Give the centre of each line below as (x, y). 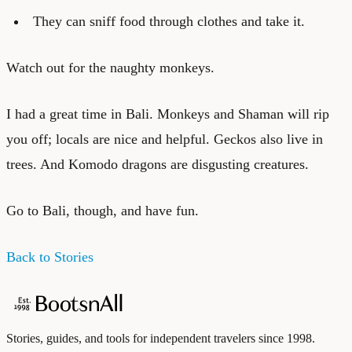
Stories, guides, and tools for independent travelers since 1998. (161, 338)
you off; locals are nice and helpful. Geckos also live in (165, 139)
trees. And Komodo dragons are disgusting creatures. (158, 164)
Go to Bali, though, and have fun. (103, 210)
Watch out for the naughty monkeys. (110, 67)
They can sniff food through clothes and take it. (169, 21)
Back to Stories (50, 257)
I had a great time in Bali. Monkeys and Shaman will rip (168, 114)
